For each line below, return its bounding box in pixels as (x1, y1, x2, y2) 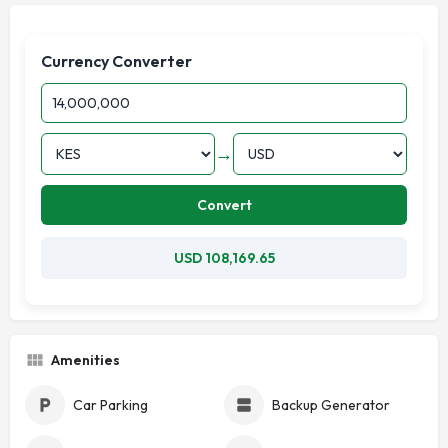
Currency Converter (41, 50, 192, 71)
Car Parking (73, 395, 148, 414)
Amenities (51, 350, 120, 369)
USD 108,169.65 (173, 248, 275, 267)
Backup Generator (272, 395, 390, 414)
